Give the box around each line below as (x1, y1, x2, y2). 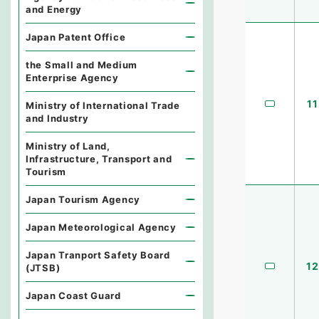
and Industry (26, 113, 89, 124)
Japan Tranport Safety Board (26, 249, 170, 261)
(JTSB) (26, 262, 61, 273)
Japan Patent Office (26, 31, 126, 43)
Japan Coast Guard (26, 290, 121, 301)
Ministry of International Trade (26, 100, 180, 111)
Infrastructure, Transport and (26, 153, 172, 164)
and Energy (26, 4, 82, 15)
